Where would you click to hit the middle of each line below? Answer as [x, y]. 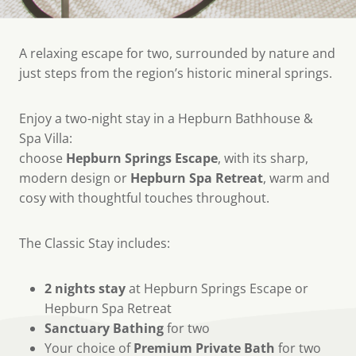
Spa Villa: [46, 138]
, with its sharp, [263, 158]
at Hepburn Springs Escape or [219, 288]
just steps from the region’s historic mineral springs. [176, 73]
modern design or [75, 178]
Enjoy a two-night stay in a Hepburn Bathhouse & [166, 118]
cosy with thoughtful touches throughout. [144, 198]
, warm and [296, 178]
